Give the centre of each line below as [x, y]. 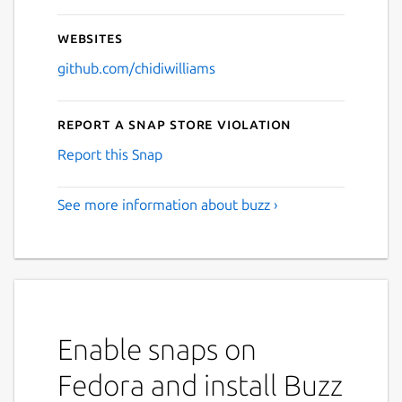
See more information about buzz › [168, 204]
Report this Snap [110, 154]
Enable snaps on [157, 349]
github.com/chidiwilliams [136, 68]
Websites [90, 37]
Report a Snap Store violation [175, 123]
